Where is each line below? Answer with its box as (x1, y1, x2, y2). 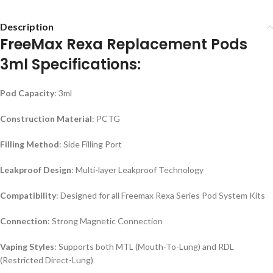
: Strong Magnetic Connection (48, 216, 163, 227)
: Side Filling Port (59, 139, 122, 150)
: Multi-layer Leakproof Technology (71, 165, 204, 175)
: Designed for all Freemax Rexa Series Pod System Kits (56, 190, 265, 201)
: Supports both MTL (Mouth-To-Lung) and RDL (54, 241, 234, 252)
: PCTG (92, 113, 120, 124)
